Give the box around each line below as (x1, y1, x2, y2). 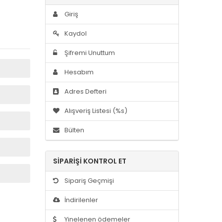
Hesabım (63, 67, 94, 77)
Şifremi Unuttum (63, 48, 115, 57)
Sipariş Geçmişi (63, 175, 114, 185)
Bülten (63, 125, 84, 135)
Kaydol (63, 28, 87, 38)
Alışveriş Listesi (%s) (63, 106, 127, 115)
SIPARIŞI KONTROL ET (53, 156, 126, 166)
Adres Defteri (63, 86, 107, 96)
